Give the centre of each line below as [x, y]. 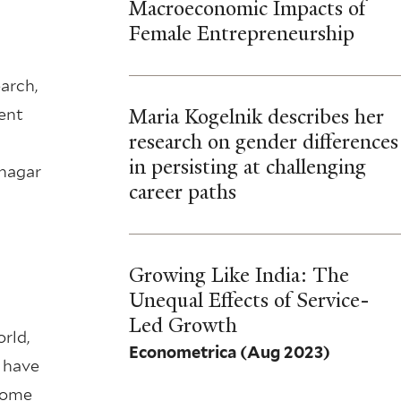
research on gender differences [263, 142]
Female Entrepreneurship [241, 34]
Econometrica [184, 352]
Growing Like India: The [239, 276]
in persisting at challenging [247, 167]
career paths [182, 192]
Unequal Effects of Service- [248, 301]
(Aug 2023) [285, 352]
